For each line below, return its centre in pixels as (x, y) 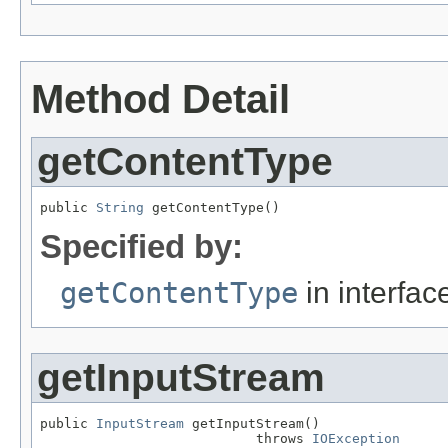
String (120, 208)
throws (176, 438)
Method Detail (160, 99)
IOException (356, 438)
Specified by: (141, 246)
